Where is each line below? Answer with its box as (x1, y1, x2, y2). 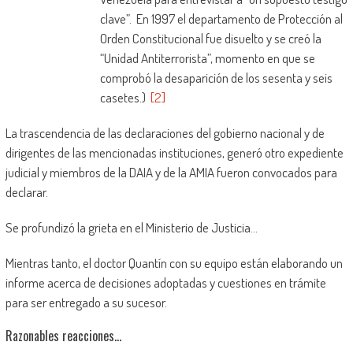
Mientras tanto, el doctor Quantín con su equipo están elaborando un (5, 255, 343, 272)
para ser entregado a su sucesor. (5, 294, 167, 311)
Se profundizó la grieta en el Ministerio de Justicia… (5, 219, 258, 236)
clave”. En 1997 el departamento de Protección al (99, 10, 343, 28)
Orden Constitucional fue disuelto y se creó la (99, 30, 321, 47)
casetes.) (99, 89, 150, 106)
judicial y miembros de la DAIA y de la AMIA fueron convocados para (5, 164, 337, 181)
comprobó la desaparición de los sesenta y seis (99, 69, 333, 87)
